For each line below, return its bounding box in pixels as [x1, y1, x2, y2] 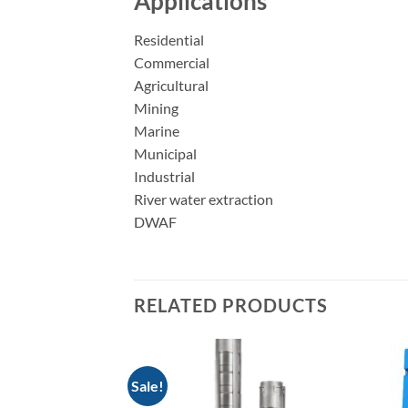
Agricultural [134, 76, 209, 95]
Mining [134, 99, 178, 117]
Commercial [134, 54, 209, 72]
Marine [134, 122, 179, 140]
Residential [134, 31, 204, 49]
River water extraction [134, 190, 273, 209]
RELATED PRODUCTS [134, 293, 328, 316]
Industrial [134, 168, 195, 186]
